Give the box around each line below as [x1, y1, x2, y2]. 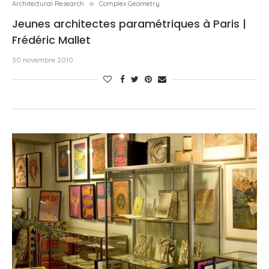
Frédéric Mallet [12, 32, 91, 47]
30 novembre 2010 [12, 55, 73, 64]
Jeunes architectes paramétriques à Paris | [12, 16, 246, 31]
